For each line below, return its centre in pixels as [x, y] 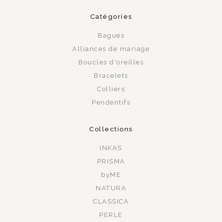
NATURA [111, 188]
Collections [111, 129]
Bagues [111, 35]
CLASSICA [111, 201]
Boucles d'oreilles [111, 62]
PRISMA [111, 161]
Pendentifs [111, 102]
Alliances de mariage [111, 49]
